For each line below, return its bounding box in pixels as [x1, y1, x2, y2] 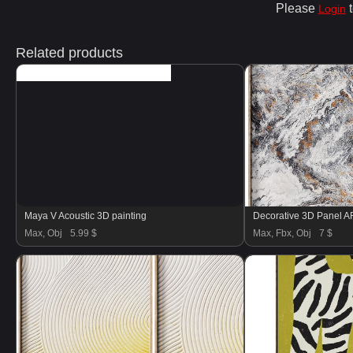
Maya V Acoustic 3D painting [24, 210, 147, 221]
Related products [16, 45, 123, 61]
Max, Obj [24, 228, 62, 239]
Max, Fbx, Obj [253, 228, 311, 239]
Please [275, 2, 318, 15]
